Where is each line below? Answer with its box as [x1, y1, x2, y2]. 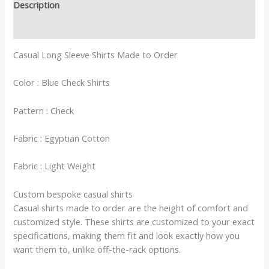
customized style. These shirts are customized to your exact [13, 215, 255, 228]
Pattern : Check [13, 104, 74, 116]
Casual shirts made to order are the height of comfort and [13, 201, 249, 214]
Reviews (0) [13, 21, 59, 34]
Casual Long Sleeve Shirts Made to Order [13, 48, 178, 61]
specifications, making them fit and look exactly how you [13, 229, 240, 241]
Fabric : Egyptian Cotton [13, 131, 110, 144]
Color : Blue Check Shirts [13, 76, 110, 89]
